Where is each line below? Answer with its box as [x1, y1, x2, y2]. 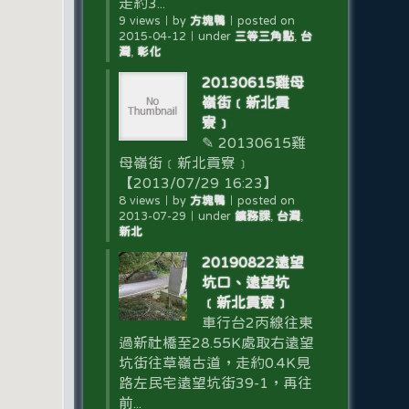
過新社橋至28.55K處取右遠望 [118, 335, 314, 350]
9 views [118, 15, 161, 26]
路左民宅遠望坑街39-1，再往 [118, 375, 312, 390]
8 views [118, 194, 161, 206]
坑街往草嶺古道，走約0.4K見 [118, 355, 310, 370]
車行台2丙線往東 [201, 315, 313, 330]
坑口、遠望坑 [201, 275, 289, 289]
